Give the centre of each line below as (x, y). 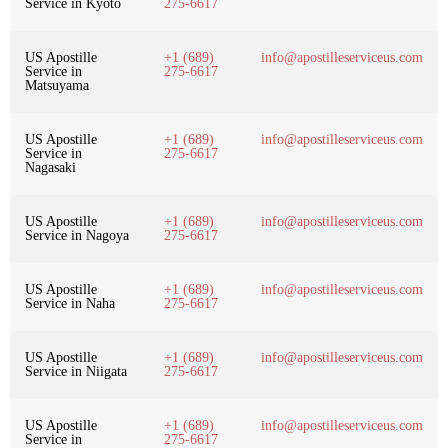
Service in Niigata (76, 371)
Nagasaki (50, 167)
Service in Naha (70, 303)
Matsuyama (57, 85)
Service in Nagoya (77, 235)
